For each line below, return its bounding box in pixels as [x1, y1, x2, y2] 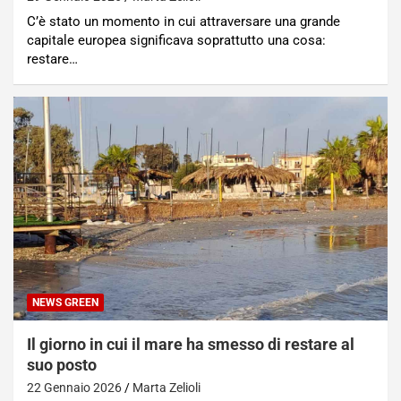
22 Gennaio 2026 [27, 380, 122, 396]
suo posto [27, 355, 97, 375]
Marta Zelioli [132, 380, 200, 396]
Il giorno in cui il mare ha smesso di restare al [27, 335, 354, 354]
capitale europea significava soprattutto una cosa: [27, 31, 326, 48]
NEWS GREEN [32, 296, 98, 310]
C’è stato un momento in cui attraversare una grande [27, 13, 340, 30]
